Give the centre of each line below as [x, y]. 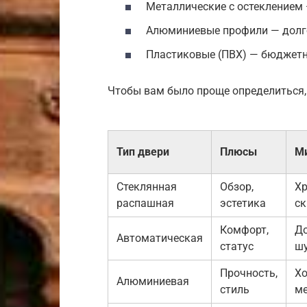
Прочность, [249, 273]
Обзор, [237, 187]
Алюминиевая [153, 282]
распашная [145, 204]
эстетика [243, 204]
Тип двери [143, 152]
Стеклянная [147, 187]
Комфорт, [244, 230]
